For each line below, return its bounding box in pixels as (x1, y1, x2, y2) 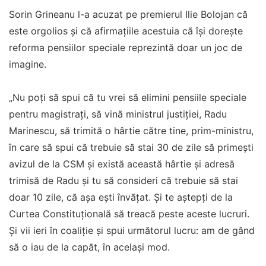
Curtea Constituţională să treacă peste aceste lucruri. (9, 208, 249, 220)
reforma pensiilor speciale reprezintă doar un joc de (9, 42, 242, 53)
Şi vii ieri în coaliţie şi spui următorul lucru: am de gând (9, 224, 255, 236)
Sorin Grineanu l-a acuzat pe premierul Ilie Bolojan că (9, 8, 248, 20)
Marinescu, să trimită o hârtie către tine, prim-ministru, (9, 125, 254, 137)
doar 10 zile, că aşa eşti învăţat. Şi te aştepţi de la (9, 191, 233, 203)
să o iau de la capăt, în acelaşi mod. (9, 241, 170, 253)
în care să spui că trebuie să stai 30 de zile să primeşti (9, 141, 254, 153)
